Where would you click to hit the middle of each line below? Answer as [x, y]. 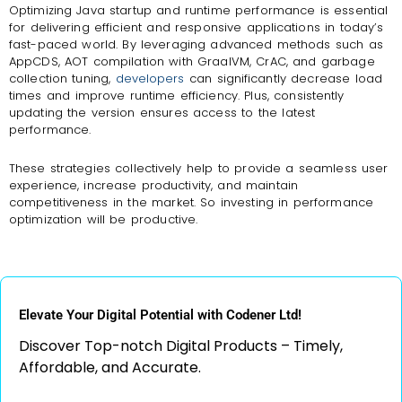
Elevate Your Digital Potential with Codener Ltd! [160, 315]
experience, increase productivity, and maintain [153, 185]
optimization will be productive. [104, 219]
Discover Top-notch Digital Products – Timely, [181, 346]
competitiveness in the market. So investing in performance [191, 202]
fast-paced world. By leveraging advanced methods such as [196, 44]
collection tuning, [62, 78]
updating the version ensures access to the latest [162, 112]
